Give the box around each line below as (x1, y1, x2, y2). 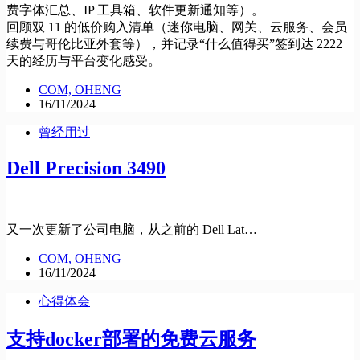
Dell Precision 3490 (6, 157, 166, 178)
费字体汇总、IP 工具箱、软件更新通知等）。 (6, 2, 264, 17)
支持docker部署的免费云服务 (6, 329, 256, 350)
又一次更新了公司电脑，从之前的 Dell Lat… (6, 223, 257, 237)
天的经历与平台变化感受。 (6, 53, 161, 67)
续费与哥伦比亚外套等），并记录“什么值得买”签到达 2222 (6, 36, 342, 51)
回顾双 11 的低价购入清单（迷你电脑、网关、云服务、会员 (6, 19, 347, 34)
